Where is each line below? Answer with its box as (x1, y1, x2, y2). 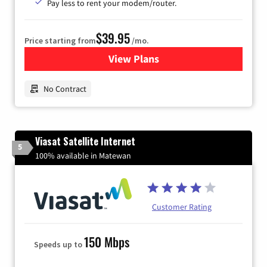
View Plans (108, 51, 159, 66)
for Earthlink (133, 51, 193, 66)
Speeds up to (34, 238, 84, 250)
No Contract (44, 83, 86, 94)
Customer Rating (152, 201, 212, 212)
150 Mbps (84, 232, 129, 251)
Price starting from (24, 35, 96, 46)
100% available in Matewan (35, 150, 131, 161)
